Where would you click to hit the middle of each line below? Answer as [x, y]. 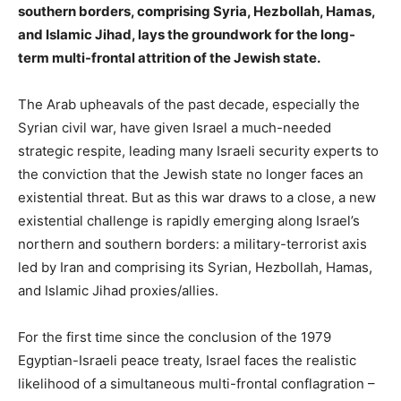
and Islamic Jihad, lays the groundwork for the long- [187, 34]
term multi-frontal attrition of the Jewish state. [169, 57]
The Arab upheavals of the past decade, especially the [189, 104]
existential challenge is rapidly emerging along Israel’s [189, 220]
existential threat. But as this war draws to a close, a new [197, 197]
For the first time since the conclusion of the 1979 [175, 337]
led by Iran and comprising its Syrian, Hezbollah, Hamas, [195, 267]
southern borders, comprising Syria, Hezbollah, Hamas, [196, 11]
